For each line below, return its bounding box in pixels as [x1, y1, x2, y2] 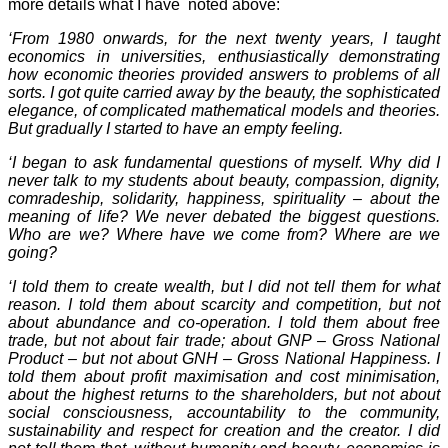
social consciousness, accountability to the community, [8, 403, 440, 421]
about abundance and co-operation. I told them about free [8, 313, 440, 331]
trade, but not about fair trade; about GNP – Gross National [8, 331, 440, 349]
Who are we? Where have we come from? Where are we [8, 225, 440, 243]
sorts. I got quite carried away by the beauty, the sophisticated [8, 83, 440, 101]
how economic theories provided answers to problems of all [8, 65, 440, 83]
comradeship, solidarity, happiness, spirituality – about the [8, 189, 440, 207]
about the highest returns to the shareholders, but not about [8, 385, 440, 403]
